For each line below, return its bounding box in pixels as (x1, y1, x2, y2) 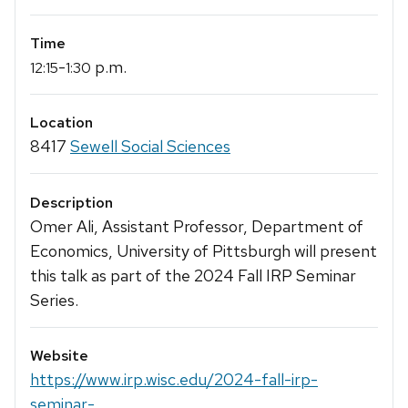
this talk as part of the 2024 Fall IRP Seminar (30, 264, 356, 286)
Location (30, 113, 93, 133)
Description (30, 192, 113, 212)
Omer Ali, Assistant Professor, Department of (30, 215, 363, 237)
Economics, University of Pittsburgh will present (30, 240, 377, 261)
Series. (30, 289, 78, 311)
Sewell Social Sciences (70, 136, 230, 158)
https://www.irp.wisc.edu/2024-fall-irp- (30, 368, 318, 390)
